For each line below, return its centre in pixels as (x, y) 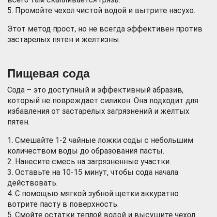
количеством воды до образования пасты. (86, 151)
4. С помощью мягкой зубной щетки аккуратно (93, 194)
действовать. (32, 183)
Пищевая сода (48, 73)
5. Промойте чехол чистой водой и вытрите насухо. (101, 10)
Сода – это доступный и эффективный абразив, (95, 90)
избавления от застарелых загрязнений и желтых (98, 111)
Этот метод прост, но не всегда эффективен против (105, 29)
